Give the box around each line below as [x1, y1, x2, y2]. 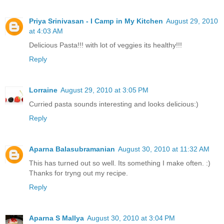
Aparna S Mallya [29, 213, 84, 222]
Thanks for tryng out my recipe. [29, 168, 128, 177]
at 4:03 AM [29, 26, 63, 35]
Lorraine [29, 85, 57, 94]
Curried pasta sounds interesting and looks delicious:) [29, 99, 198, 108]
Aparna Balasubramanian [29, 144, 115, 153]
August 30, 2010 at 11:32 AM [118, 144, 209, 153]
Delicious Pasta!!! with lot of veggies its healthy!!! [29, 40, 182, 49]
